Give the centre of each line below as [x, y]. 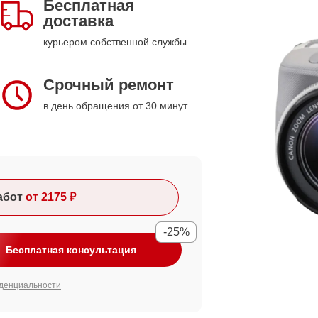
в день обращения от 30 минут [115, 106]
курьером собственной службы [115, 42]
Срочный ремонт [109, 85]
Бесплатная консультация [71, 250]
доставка [78, 21]
